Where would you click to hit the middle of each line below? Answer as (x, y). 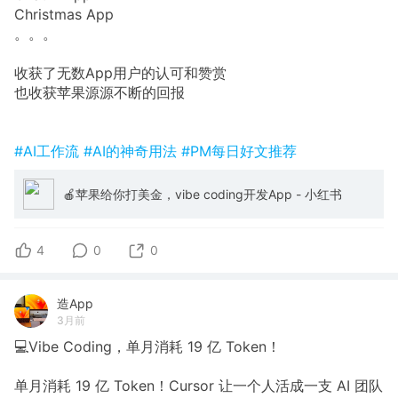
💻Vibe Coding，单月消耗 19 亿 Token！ (147, 347)
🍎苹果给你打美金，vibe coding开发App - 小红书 (203, 194)
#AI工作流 (49, 151)
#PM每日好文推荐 (239, 151)
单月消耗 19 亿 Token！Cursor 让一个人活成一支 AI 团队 (199, 386)
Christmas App (64, 15)
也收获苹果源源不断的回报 (99, 93)
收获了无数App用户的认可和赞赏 (120, 73)
